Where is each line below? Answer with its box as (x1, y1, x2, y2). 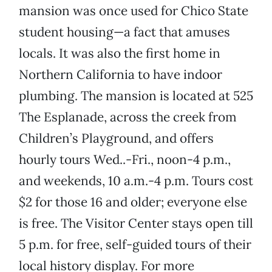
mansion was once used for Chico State (19, 2, 248, 19)
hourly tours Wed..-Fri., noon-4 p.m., (19, 151, 231, 168)
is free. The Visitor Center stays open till (19, 215, 253, 232)
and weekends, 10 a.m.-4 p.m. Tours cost (19, 172, 253, 189)
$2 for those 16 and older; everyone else (19, 194, 247, 211)
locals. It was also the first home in (19, 45, 220, 62)
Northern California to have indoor (19, 66, 222, 83)
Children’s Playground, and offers (19, 130, 214, 147)
